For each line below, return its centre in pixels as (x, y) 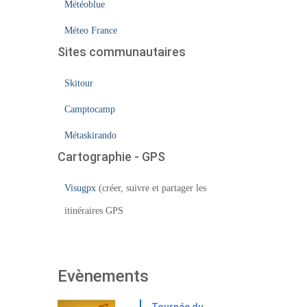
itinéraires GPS (94, 211)
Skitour (78, 83)
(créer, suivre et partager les (151, 188)
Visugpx (80, 188)
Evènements (103, 276)
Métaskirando (90, 135)
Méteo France (90, 30)
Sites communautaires (121, 52)
